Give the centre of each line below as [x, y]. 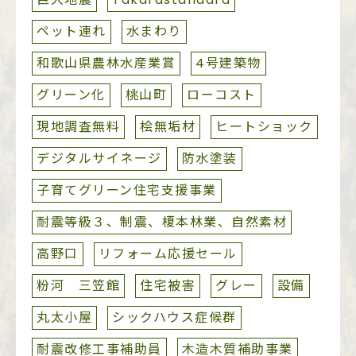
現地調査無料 [78, 126]
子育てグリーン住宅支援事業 [127, 190]
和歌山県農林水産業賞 [106, 63]
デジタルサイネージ [99, 158]
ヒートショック [264, 126]
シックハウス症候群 [174, 317]
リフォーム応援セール [168, 253]
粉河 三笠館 [78, 285]
